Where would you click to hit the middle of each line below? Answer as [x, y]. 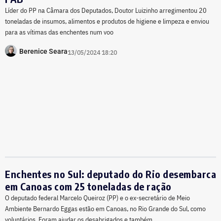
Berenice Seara [43, 51]
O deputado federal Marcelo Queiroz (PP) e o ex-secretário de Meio [97, 198]
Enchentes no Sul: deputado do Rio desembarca [110, 174]
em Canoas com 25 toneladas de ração [88, 186]
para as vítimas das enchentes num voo [59, 32]
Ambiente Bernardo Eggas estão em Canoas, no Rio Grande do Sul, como [105, 208]
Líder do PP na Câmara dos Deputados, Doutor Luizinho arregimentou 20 [106, 11]
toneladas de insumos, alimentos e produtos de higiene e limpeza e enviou [107, 21]
